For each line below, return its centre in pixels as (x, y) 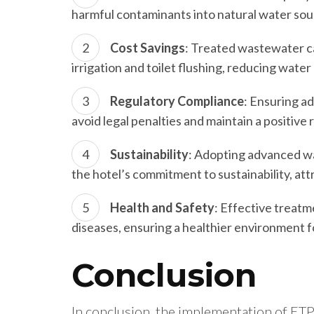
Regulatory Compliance (177, 101)
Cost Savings (148, 48)
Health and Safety (162, 208)
